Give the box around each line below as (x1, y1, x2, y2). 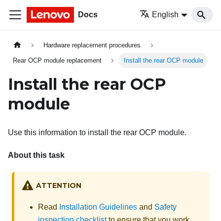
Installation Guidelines (59, 202, 137, 211)
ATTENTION (36, 181, 81, 190)
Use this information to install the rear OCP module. (8, 128, 186, 137)
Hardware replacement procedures (43, 41, 141, 49)
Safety (154, 202, 177, 211)
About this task (8, 151, 65, 160)
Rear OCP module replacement (13, 57, 102, 65)
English (152, 10, 179, 19)
